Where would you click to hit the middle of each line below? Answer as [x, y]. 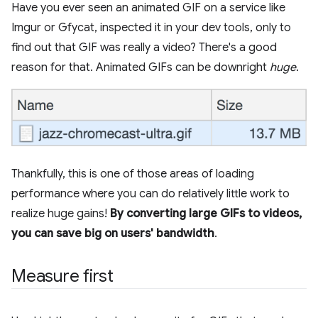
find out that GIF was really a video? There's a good [144, 48]
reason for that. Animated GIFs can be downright [141, 67]
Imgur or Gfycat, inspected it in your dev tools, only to [151, 28]
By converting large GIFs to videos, [206, 213]
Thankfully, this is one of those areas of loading [133, 174]
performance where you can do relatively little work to [150, 193]
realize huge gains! [61, 213]
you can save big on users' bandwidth [113, 233]
